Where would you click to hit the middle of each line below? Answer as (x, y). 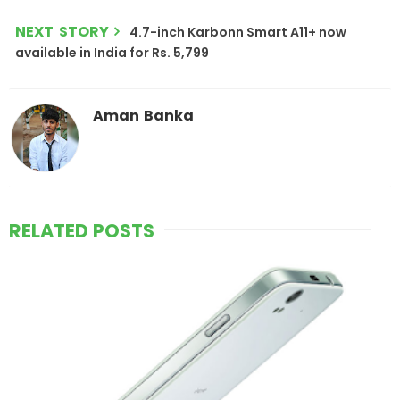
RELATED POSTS (82, 231)
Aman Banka (143, 116)
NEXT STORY (62, 32)
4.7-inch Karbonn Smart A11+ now (238, 33)
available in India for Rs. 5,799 (112, 53)
